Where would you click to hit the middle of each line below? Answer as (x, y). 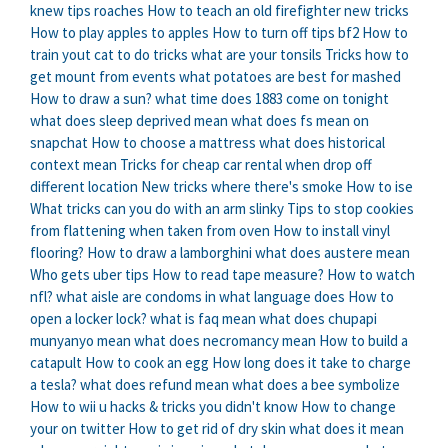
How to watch (371, 275)
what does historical (322, 143)
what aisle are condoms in (136, 297)
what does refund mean (154, 385)
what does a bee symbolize (316, 385)
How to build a (363, 341)
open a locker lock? (88, 319)
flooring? (57, 253)
